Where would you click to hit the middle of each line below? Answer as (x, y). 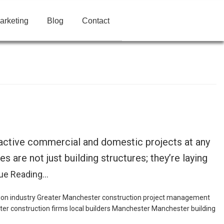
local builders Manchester (110, 208)
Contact (95, 20)
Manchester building (183, 208)
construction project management (156, 197)
